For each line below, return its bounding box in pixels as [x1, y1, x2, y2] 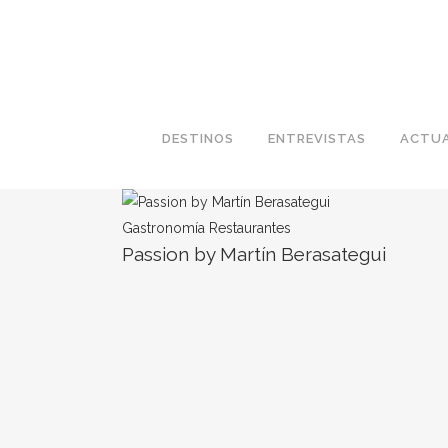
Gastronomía [122, 220, 209, 236]
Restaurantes [209, 220, 291, 236]
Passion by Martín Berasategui [122, 243, 386, 265]
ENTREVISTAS [267, 131, 366, 146]
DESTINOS [161, 131, 234, 146]
